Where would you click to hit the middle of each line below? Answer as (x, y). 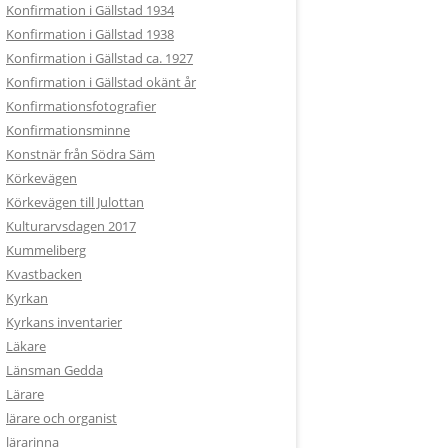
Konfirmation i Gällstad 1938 (90, 34)
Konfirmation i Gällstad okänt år (101, 82)
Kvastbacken (44, 274)
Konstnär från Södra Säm (80, 154)
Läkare (26, 346)
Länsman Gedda (54, 370)
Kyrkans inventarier (64, 322)
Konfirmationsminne (68, 130)
